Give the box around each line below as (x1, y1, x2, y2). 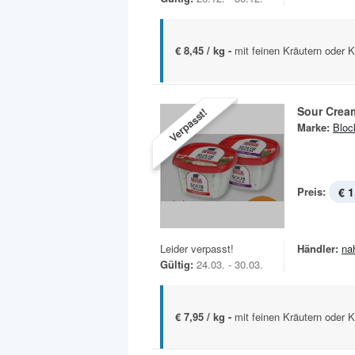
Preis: (297, 183, 326, 199)
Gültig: (160, 256, 193, 272)
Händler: (297, 240, 338, 256)
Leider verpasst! (160, 240, 234, 256)
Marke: (297, 119, 330, 135)
